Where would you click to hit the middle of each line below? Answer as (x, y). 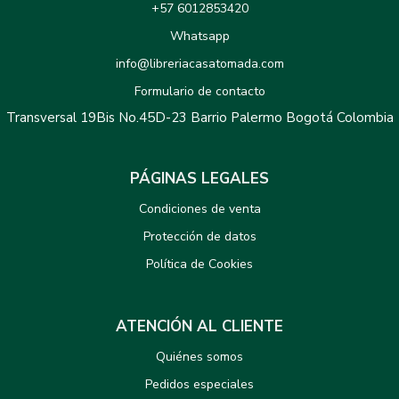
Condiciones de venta (199, 209)
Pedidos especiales (199, 385)
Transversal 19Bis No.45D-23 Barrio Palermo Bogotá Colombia (199, 118)
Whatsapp (199, 37)
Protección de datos (199, 237)
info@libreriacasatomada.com (199, 64)
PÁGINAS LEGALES (199, 179)
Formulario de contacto (199, 92)
